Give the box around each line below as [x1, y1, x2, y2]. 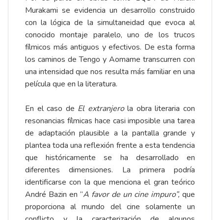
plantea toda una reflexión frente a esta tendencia [25, 139, 195, 151]
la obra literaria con [127, 103, 195, 114]
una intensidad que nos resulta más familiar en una [25, 66, 195, 77]
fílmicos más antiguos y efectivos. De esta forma [25, 41, 195, 53]
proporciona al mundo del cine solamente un [25, 201, 195, 212]
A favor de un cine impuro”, [83, 189, 182, 200]
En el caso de [25, 103, 78, 114]
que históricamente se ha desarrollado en [25, 152, 195, 163]
